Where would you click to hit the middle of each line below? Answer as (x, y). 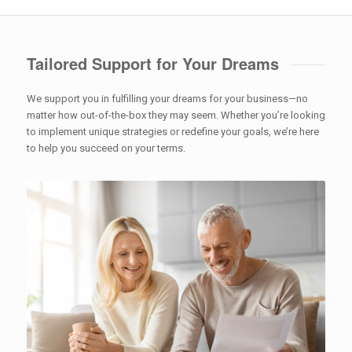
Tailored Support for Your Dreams (152, 63)
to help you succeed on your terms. (106, 148)
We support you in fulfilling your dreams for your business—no (167, 99)
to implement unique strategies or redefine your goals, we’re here (172, 132)
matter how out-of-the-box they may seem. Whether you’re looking (176, 115)
